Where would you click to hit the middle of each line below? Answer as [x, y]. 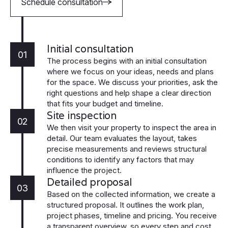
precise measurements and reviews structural [127, 149]
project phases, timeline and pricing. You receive [132, 216]
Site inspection [82, 116]
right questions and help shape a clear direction [129, 93]
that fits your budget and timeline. [105, 104]
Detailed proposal [90, 182]
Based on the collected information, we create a [131, 194]
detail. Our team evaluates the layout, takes [122, 138]
